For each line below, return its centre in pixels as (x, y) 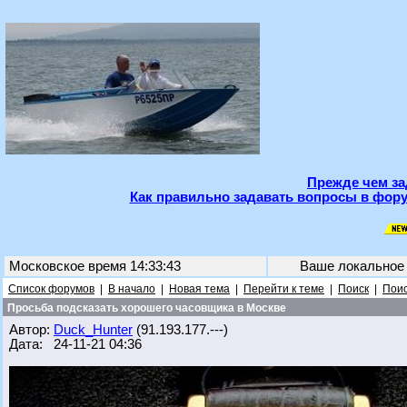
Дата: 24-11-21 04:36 (75, 344)
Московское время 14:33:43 (95, 266)
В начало (132, 289)
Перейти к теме (284, 289)
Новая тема (199, 289)
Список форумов (51, 289)
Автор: (31, 330)
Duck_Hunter (93, 330)
